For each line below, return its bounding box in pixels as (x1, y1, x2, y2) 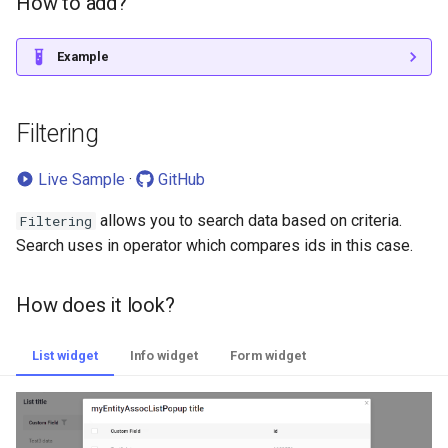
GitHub (154, 169, 205, 189)
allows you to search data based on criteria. (96, 210, 402, 230)
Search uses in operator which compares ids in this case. (16, 235, 413, 255)
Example (57, 48, 109, 64)
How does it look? (16, 292, 175, 317)
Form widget (230, 347, 306, 363)
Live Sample (34, 169, 125, 189)
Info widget (130, 347, 198, 363)
